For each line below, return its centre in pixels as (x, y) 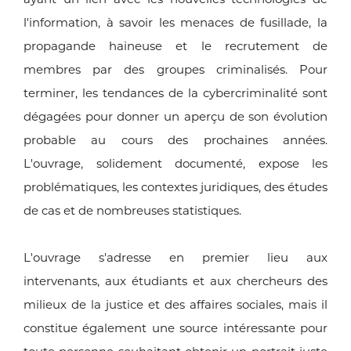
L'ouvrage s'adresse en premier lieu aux (175, 258)
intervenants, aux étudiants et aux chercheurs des (175, 281)
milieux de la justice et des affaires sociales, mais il (175, 305)
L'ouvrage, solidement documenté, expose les (175, 164)
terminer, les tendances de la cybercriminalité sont (175, 93)
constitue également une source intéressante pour (175, 328)
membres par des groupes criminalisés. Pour (175, 70)
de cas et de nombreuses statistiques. (132, 211)
